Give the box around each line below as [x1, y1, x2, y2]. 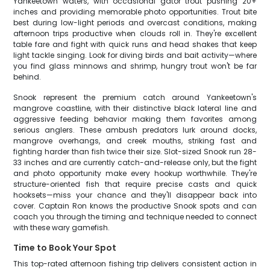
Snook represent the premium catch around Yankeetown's [13, 92, 257, 102]
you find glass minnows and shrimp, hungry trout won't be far [13, 61, 257, 71]
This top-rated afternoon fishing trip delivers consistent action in [13, 259, 257, 269]
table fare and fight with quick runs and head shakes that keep [13, 39, 257, 49]
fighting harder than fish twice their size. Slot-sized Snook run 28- [13, 146, 257, 157]
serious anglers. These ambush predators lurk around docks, [13, 125, 257, 135]
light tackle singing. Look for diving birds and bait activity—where [13, 50, 257, 60]
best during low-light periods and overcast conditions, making [13, 17, 257, 28]
